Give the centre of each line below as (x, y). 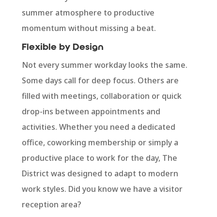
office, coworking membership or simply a (100, 142)
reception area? (51, 204)
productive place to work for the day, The (99, 158)
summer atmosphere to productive (88, 12)
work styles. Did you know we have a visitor (102, 189)
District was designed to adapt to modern (100, 173)
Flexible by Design (62, 47)
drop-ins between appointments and (91, 111)
